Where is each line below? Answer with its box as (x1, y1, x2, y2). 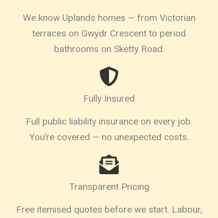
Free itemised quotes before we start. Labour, (16, 203, 202, 215)
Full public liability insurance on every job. (25, 115, 193, 127)
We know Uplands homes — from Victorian (22, 12, 196, 23)
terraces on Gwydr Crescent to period (32, 27, 186, 39)
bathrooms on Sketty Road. (54, 43, 164, 54)
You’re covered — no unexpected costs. (29, 131, 189, 143)
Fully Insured (83, 92, 135, 104)
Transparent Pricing (69, 181, 149, 192)
